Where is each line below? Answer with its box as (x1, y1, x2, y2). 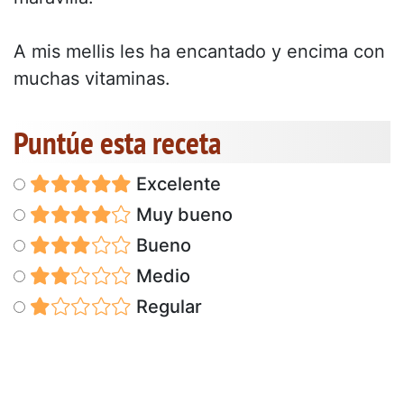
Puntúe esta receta (14, 122, 221, 164)
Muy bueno (131, 204, 233, 226)
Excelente (131, 173, 221, 196)
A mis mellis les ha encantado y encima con (14, 41, 385, 63)
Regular (131, 296, 202, 318)
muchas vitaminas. (14, 68, 170, 90)
